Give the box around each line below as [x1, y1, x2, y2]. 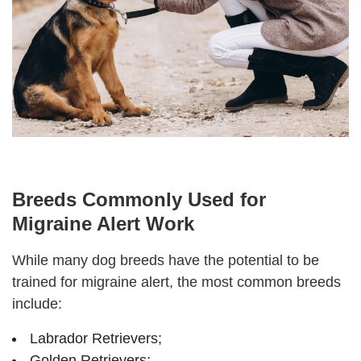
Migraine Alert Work [12, 212, 194, 234]
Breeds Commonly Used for [12, 188, 266, 210]
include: [12, 295, 62, 312]
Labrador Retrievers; [30, 330, 162, 346]
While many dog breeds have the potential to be [12, 251, 319, 268]
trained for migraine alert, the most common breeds [12, 273, 341, 290]
